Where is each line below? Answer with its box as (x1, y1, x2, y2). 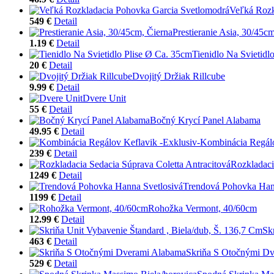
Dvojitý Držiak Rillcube (132, 70, 225, 81)
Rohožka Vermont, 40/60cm (148, 202, 257, 213)
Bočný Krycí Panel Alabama (150, 114, 261, 125)
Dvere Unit (83, 92, 126, 103)
